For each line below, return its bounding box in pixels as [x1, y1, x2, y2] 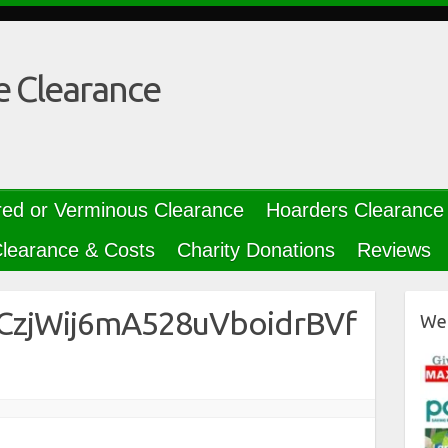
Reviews [357, 239, 431, 261]
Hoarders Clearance [266, 199, 444, 221]
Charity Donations [177, 239, 335, 261]
